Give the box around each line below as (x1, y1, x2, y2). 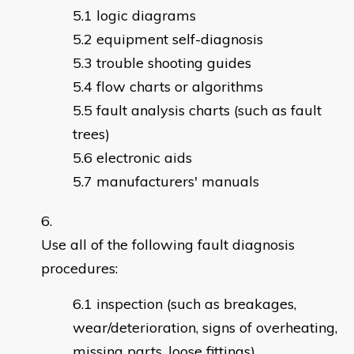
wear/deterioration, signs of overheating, (73, 318, 337, 337)
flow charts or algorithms (96, 77, 307, 96)
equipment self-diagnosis (96, 30, 311, 49)
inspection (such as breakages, (96, 295, 296, 314)
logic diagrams (96, 6, 303, 25)
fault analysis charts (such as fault (96, 101, 322, 120)
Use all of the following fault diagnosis (41, 235, 295, 254)
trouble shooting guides (96, 54, 251, 73)
